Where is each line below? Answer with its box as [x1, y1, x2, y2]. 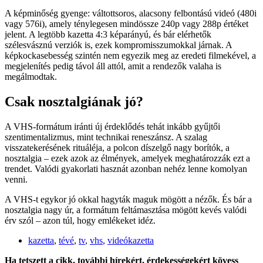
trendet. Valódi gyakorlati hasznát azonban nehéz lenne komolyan [5, 163, 247, 174]
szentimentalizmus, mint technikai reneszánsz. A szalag [5, 131, 207, 142]
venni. [5, 174, 28, 184]
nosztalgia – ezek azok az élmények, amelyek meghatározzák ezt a [5, 153, 250, 163]
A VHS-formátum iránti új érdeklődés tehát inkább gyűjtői [5, 121, 220, 131]
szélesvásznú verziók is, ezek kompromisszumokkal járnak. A [5, 40, 232, 50]
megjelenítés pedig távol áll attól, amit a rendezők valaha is [5, 61, 221, 72]
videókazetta [107, 235, 154, 245]
